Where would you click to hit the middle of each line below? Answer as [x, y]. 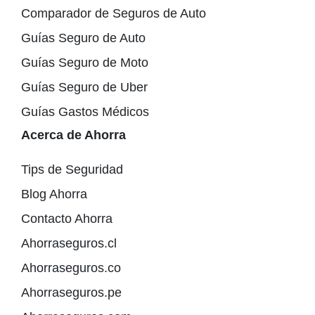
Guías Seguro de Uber [84, 88]
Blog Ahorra [54, 194]
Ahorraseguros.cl [69, 244]
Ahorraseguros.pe [71, 293]
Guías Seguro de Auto [83, 38]
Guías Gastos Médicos [85, 112]
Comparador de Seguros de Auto [114, 14]
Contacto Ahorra [67, 219]
